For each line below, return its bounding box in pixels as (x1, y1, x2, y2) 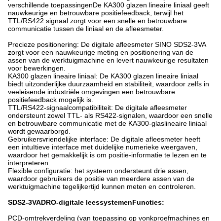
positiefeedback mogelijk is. (8, 96, 93, 104)
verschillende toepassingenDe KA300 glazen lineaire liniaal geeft (8, 1, 209, 9)
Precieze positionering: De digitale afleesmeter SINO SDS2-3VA (8, 40, 206, 48)
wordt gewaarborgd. (8, 127, 71, 135)
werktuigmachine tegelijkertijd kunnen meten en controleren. (8, 183, 196, 190)
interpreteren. (8, 159, 50, 167)
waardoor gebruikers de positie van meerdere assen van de (8, 175, 194, 183)
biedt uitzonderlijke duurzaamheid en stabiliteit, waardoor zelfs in (8, 80, 209, 88)
